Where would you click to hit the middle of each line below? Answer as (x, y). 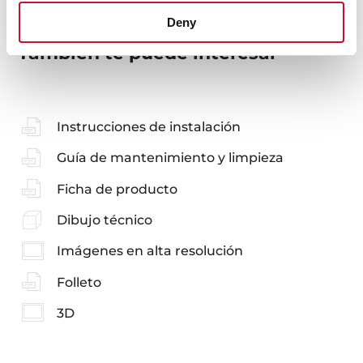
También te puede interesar (148, 53)
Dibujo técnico (104, 220)
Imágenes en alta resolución (149, 251)
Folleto (79, 282)
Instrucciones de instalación (148, 127)
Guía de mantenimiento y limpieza (170, 158)
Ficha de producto (117, 189)
